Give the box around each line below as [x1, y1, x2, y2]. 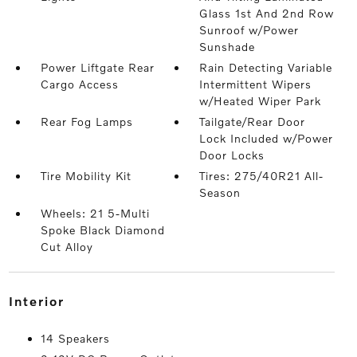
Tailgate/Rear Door [199, 115, 306, 128]
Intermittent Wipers [199, 77, 312, 91]
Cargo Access [40, 77, 119, 91]
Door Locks [199, 148, 265, 162]
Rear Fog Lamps [40, 115, 133, 128]
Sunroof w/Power [199, 23, 300, 37]
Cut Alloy [40, 240, 93, 253]
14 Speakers [40, 331, 110, 345]
